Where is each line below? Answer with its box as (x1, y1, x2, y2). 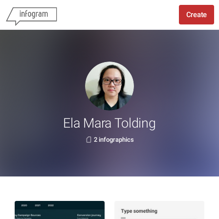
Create (186, 10, 207, 19)
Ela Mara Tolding (63, 115, 156, 131)
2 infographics (93, 136, 134, 143)
